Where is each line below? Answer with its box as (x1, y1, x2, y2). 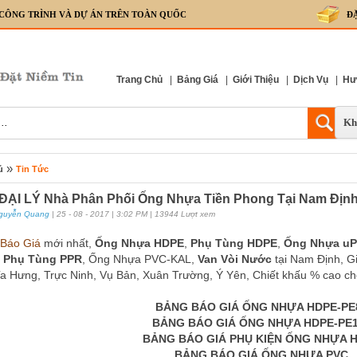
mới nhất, (43, 237, 95, 249)
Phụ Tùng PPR (3, 253, 82, 265)
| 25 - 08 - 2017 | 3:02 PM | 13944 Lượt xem (49, 210, 215, 218)
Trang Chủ (116, 74, 163, 85)
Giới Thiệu (233, 74, 279, 85)
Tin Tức (16, 164, 49, 174)
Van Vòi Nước (198, 253, 272, 265)
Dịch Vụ (293, 74, 328, 85)
